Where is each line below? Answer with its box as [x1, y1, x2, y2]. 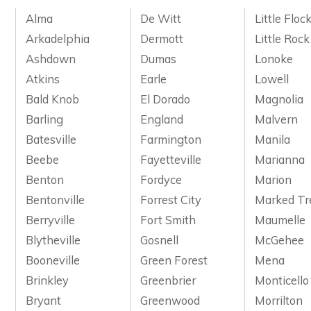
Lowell [255, 71, 289, 86]
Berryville [26, 212, 76, 227]
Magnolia [255, 91, 304, 106]
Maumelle [255, 212, 306, 227]
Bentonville [26, 192, 85, 207]
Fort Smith [140, 212, 196, 227]
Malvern [255, 111, 299, 126]
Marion [255, 171, 292, 187]
